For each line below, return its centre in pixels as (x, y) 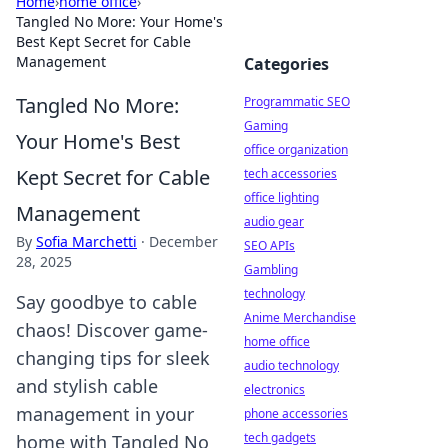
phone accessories (296, 413)
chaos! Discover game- (112, 330)
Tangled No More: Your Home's (119, 21)
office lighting (281, 197)
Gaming (266, 125)
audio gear (274, 221)
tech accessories (290, 173)
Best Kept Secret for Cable (103, 41)
